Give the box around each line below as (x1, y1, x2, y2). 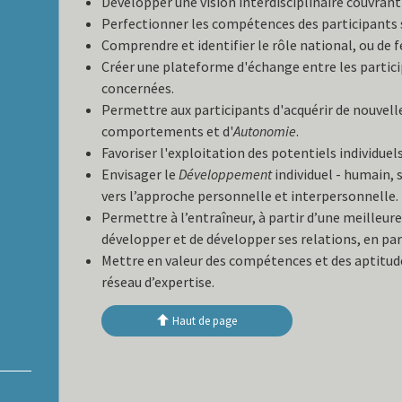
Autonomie (233, 122, 297, 141)
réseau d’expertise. (101, 273, 218, 292)
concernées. (101, 79, 175, 98)
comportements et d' (101, 122, 234, 141)
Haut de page (172, 313, 238, 329)
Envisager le (101, 165, 179, 184)
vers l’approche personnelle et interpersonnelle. (101, 187, 399, 205)
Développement (179, 165, 273, 184)
